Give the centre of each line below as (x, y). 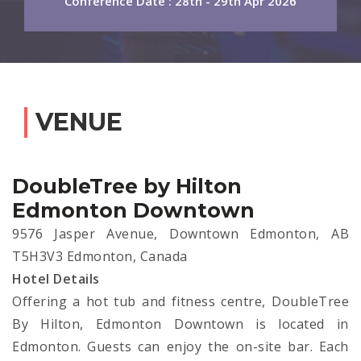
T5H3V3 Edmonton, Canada (100, 257)
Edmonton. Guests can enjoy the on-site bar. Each (180, 347)
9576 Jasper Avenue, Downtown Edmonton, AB (180, 234)
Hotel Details (56, 279)
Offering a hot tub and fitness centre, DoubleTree (180, 302)
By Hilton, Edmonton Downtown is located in (180, 324)
